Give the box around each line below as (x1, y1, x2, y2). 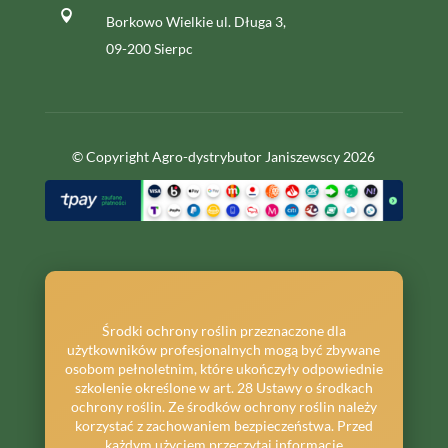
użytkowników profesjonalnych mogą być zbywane (67, 341, 381, 359)
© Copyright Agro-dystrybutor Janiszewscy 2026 (72, 147, 376, 165)
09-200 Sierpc (105, 39, 193, 57)
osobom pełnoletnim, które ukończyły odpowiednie (64, 360, 383, 378)
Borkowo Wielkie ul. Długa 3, (105, 12, 286, 30)
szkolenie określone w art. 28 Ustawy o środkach (74, 379, 373, 397)
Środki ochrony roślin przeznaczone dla (101, 322, 346, 340)
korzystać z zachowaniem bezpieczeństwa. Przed (74, 417, 373, 435)
